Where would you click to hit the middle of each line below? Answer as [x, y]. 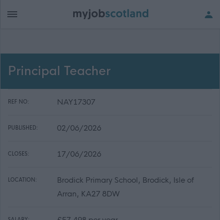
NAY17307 [76, 102]
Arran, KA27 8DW [88, 194]
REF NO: [18, 102]
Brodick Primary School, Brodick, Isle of [125, 180]
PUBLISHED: [23, 128]
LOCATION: [22, 180]
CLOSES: [18, 154]
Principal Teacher [59, 71]
